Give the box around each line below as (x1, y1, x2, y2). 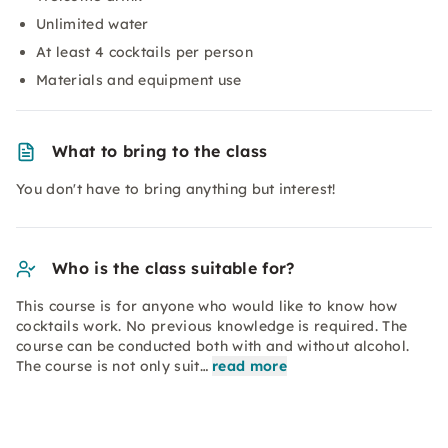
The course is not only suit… (16, 357, 208, 375)
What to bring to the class (52, 141, 268, 161)
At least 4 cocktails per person (36, 43, 253, 61)
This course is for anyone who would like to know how (16, 297, 398, 315)
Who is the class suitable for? (52, 258, 295, 278)
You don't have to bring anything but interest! (16, 180, 336, 198)
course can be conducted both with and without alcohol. (16, 337, 410, 355)
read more (211, 357, 287, 375)
